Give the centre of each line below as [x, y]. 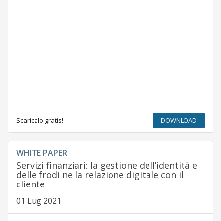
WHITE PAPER [41, 153]
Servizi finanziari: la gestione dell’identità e [107, 166]
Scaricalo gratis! [39, 121]
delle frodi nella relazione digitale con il [100, 175]
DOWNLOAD [179, 121]
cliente [30, 184]
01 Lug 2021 [38, 201]
